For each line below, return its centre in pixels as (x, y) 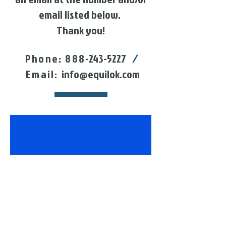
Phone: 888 (55, 59)
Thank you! (81, 30)
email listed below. (81, 15)
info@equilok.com (100, 74)
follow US (81, 169)
